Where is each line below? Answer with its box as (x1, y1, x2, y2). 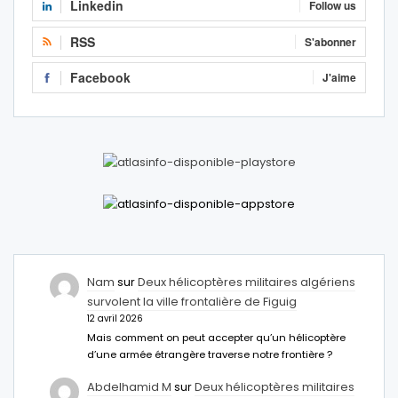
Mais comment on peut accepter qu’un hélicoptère (87, 330, 346, 346)
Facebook (70, 68, 131, 87)
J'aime (322, 69, 356, 86)
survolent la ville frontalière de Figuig (87, 292, 298, 310)
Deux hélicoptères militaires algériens (138, 273, 356, 291)
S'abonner (305, 33, 356, 50)
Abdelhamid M (87, 378, 172, 395)
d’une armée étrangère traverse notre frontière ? (87, 347, 333, 362)
